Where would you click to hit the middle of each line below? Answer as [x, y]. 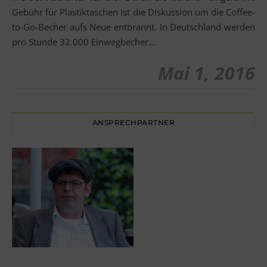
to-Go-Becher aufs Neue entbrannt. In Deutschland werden [133, 27]
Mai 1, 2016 [207, 73]
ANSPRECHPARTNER [133, 122]
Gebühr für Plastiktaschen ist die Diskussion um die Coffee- [133, 12]
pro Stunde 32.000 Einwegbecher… [84, 42]
